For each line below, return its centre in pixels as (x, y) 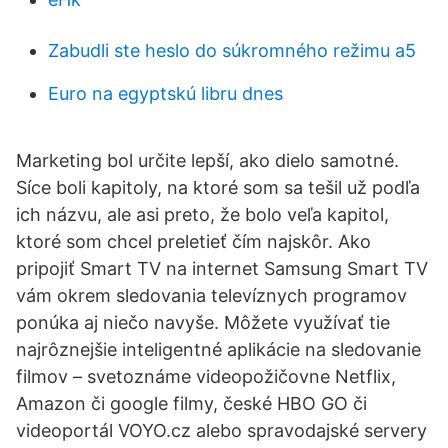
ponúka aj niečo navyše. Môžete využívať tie (203, 322)
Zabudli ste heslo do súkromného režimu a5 (232, 50)
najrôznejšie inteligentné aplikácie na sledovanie (218, 349)
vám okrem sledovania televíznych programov (211, 295)
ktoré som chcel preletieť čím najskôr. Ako (193, 241)
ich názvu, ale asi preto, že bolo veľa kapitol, (202, 214)
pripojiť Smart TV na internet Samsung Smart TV (222, 268)
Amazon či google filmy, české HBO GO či (191, 403)
